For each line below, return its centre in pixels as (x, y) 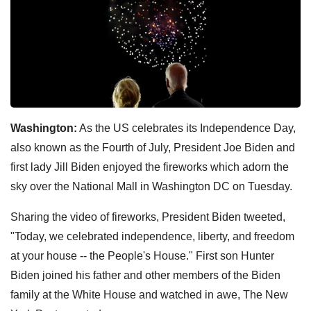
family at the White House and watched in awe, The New (149, 294)
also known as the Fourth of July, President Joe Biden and (153, 147)
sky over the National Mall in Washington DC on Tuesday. (151, 186)
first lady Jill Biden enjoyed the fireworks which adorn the (150, 167)
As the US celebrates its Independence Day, (186, 128)
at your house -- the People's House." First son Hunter (142, 255)
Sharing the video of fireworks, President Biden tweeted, (148, 217)
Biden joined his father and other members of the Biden (145, 275)
